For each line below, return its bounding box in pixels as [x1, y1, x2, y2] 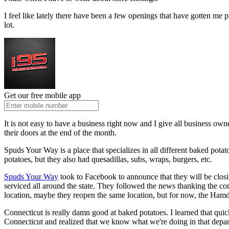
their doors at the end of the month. [4, 128, 117, 138]
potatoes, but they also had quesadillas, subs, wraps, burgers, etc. [4, 155, 212, 164]
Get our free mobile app [4, 91, 81, 100]
